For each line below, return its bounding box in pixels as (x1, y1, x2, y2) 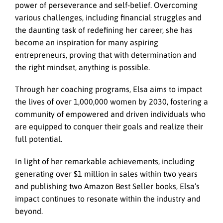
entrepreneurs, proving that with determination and (15, 50, 197, 60)
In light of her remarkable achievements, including (15, 156, 195, 166)
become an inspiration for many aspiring (15, 38, 158, 47)
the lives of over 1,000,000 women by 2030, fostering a (15, 97, 208, 107)
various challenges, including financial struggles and (15, 13, 202, 22)
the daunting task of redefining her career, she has (15, 25, 193, 35)
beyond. (15, 206, 43, 216)
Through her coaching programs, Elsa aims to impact (15, 85, 202, 94)
